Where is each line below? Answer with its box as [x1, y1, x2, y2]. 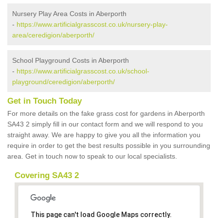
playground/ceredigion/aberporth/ [12, 78, 115, 86]
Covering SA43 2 [15, 171, 79, 181]
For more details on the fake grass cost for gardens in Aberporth [7, 109, 205, 118]
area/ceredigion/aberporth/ [12, 31, 94, 39]
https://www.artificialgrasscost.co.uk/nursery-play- [17, 20, 168, 29]
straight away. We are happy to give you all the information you [7, 131, 200, 139]
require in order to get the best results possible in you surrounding [7, 142, 210, 150]
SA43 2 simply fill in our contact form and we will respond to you [7, 120, 203, 128]
